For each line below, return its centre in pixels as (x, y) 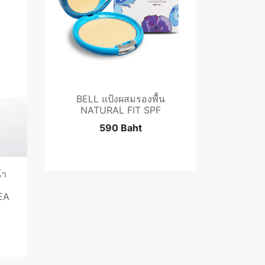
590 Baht (120, 127)
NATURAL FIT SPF (120, 110)
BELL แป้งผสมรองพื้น (120, 98)
